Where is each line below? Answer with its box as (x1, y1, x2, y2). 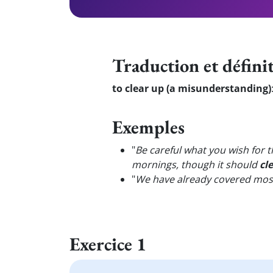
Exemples (112, 115, 185, 139)
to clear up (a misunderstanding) (112, 82, 271, 95)
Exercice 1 (69, 232, 146, 256)
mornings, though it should (132, 158, 260, 171)
